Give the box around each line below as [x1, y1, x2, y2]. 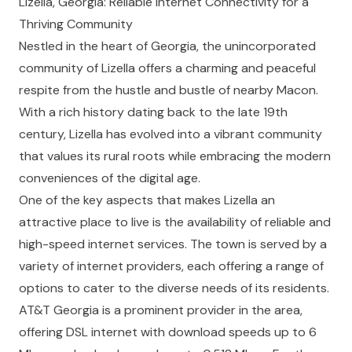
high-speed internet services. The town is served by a [19, 236, 327, 252]
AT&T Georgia [19, 302, 99, 318]
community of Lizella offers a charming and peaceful [19, 60, 316, 76]
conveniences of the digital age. [19, 170, 200, 186]
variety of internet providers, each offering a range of [19, 258, 324, 274]
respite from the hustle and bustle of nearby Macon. [19, 82, 318, 98]
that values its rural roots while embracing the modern [19, 148, 331, 164]
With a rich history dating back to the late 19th [19, 104, 288, 120]
